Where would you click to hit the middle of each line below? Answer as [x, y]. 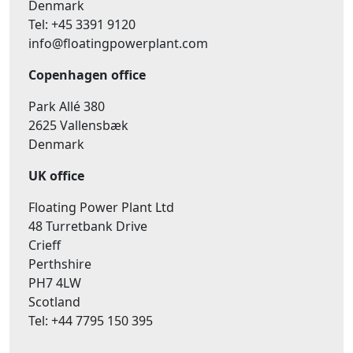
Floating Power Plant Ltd [101, 207]
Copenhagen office [87, 75]
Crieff [45, 245]
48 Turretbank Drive [88, 226]
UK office [56, 176]
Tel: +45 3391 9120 [82, 24]
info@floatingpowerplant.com [118, 43]
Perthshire [60, 264]
